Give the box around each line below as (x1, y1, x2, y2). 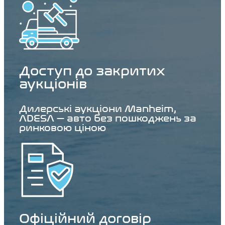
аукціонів (19, 76, 87, 92)
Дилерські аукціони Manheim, (19, 103, 176, 115)
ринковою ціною (19, 122, 106, 134)
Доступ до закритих (19, 63, 165, 79)
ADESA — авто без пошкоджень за (19, 113, 196, 125)
